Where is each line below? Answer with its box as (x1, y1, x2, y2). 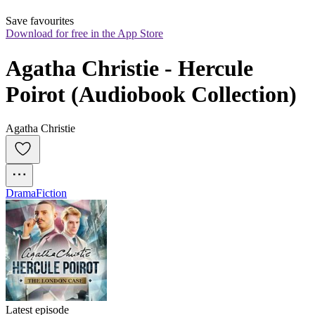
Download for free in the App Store (6, 27, 163, 40)
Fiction (36, 187, 67, 200)
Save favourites (6, 15, 74, 27)
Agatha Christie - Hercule (6, 55, 253, 81)
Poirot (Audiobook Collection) (6, 81, 297, 107)
